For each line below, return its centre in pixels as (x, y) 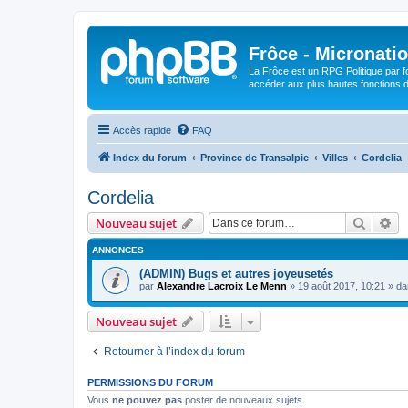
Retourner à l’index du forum (174, 352)
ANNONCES (118, 250)
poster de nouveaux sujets (242, 400)
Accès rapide (142, 130)
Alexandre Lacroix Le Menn (222, 286)
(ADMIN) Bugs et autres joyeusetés (236, 273)
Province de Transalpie (255, 157)
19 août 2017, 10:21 (342, 286)
